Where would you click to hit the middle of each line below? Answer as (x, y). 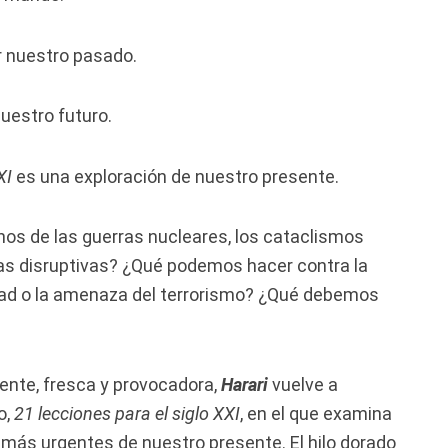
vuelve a (305, 384)
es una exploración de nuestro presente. (175, 176)
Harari (244, 384)
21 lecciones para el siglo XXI (127, 413)
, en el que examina (316, 413)
